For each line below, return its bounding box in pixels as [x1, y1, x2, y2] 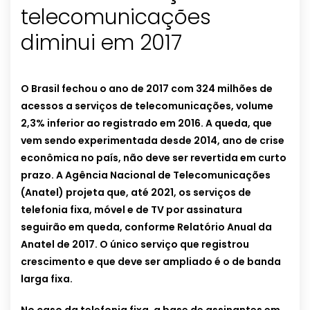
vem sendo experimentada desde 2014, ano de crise [21, 134, 284, 148]
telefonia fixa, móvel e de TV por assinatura [21, 203, 242, 217]
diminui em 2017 [21, 28, 182, 58]
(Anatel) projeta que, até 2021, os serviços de [21, 185, 251, 200]
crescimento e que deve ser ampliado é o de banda [21, 255, 281, 269]
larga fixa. [21, 272, 73, 286]
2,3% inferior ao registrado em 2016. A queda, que [21, 116, 272, 131]
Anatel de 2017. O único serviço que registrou [21, 237, 249, 252]
